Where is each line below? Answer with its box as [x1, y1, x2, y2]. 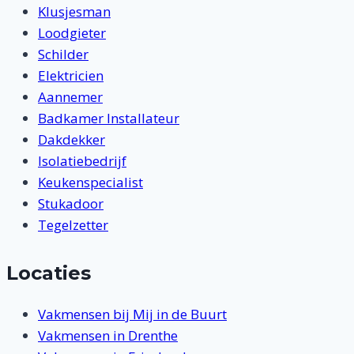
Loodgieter [38, 24, 106, 43]
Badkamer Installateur [38, 109, 179, 128]
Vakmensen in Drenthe [38, 326, 178, 345]
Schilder [38, 45, 88, 64]
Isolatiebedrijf [38, 152, 126, 171]
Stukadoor [38, 194, 104, 213]
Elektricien [38, 66, 104, 85]
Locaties [6, 262, 91, 285]
